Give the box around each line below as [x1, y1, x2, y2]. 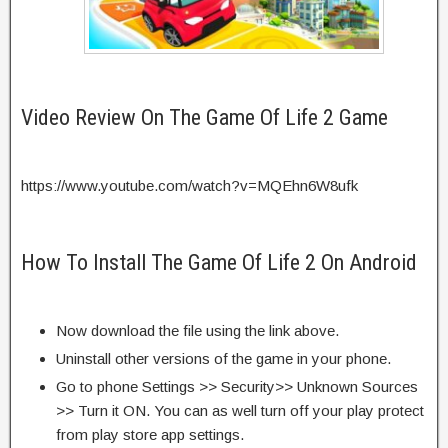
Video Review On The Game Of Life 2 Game [21, 104, 388, 130]
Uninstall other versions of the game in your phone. [56, 349, 391, 367]
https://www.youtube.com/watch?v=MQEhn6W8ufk [21, 176, 358, 194]
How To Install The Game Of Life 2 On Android [21, 249, 417, 275]
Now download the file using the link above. [56, 321, 339, 339]
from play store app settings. [56, 425, 244, 443]
